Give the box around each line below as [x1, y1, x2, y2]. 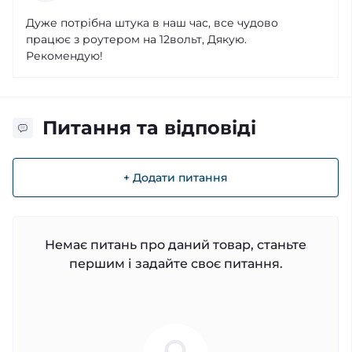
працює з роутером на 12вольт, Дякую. [26, 32, 247, 47]
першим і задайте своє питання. [68, 255, 283, 271]
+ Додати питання [123, 170, 228, 185]
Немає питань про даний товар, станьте [45, 236, 306, 252]
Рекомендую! [26, 49, 103, 64]
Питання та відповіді [42, 116, 256, 140]
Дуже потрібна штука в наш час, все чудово [26, 16, 278, 31]
